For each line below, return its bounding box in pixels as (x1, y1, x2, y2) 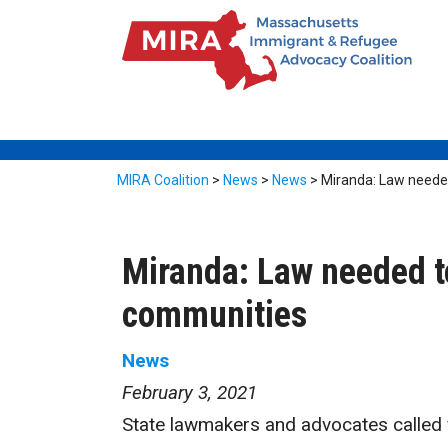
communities (122, 294, 307, 336)
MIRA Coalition (117, 172, 209, 188)
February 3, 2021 (122, 381, 257, 404)
